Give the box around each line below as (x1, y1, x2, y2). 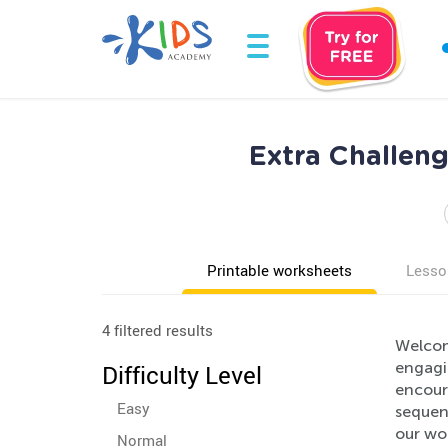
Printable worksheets (207, 260, 352, 280)
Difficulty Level (102, 359, 262, 391)
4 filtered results (102, 320, 213, 340)
